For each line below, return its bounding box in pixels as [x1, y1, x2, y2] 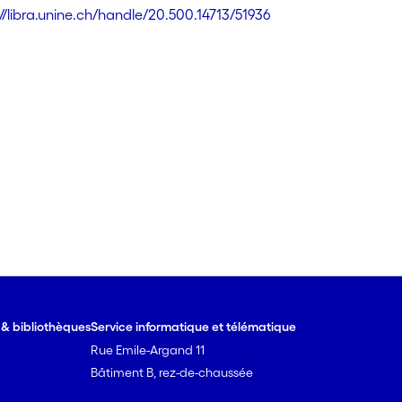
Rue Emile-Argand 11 [91, 343, 205, 357]
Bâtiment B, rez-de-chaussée [91, 365, 254, 380]
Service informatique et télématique [91, 319, 297, 334]
